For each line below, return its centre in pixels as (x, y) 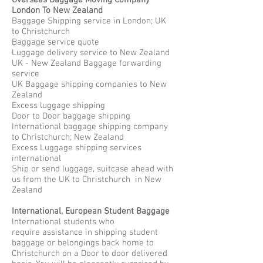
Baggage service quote (55, 42)
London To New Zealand (57, 11)
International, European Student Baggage (91, 211)
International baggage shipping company (90, 127)
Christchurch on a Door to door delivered (90, 254)
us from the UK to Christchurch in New (87, 180)
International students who (63, 222)
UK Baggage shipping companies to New (89, 85)
